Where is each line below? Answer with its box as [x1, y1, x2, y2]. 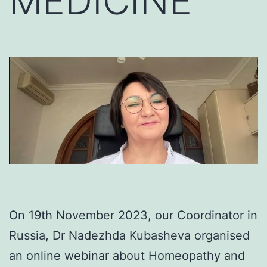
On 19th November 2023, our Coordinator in [9, 208, 257, 223]
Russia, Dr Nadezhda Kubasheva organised [9, 228, 250, 243]
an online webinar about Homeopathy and [9, 249, 245, 263]
